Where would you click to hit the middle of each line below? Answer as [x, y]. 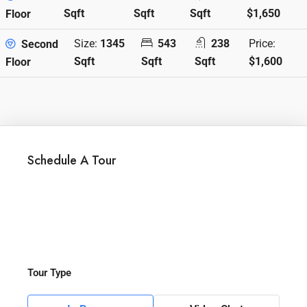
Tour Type [49, 272]
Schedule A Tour [72, 160]
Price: [262, 44]
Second [38, 44]
